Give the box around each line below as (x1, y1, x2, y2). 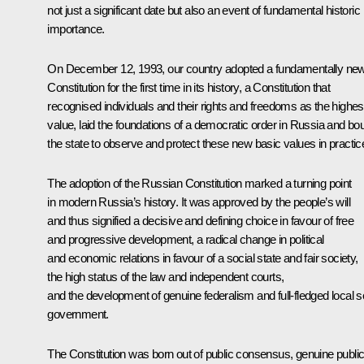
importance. (47, 22, 105, 37)
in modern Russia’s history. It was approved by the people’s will (47, 195, 350, 210)
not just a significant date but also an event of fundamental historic (47, 3, 360, 18)
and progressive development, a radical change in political (47, 232, 324, 247)
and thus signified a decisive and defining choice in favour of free (47, 214, 354, 228)
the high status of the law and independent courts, (47, 270, 284, 284)
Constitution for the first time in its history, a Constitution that (47, 80, 331, 95)
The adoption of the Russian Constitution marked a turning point (47, 176, 352, 191)
